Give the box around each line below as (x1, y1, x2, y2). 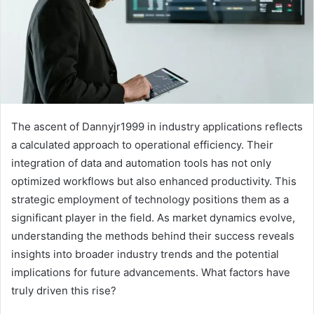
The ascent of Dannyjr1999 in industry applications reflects (11, 119, 303, 133)
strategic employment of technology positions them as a (11, 192, 289, 206)
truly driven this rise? (11, 283, 116, 297)
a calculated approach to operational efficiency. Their (11, 137, 273, 151)
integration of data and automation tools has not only (11, 156, 271, 170)
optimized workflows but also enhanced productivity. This (11, 174, 296, 188)
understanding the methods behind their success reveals (11, 228, 294, 243)
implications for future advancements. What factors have (11, 265, 290, 279)
